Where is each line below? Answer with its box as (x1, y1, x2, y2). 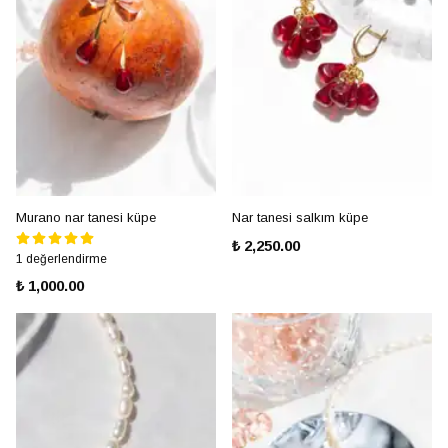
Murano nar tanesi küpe (16, 210, 156, 225)
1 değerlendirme (16, 252, 107, 266)
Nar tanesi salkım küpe (232, 210, 368, 225)
